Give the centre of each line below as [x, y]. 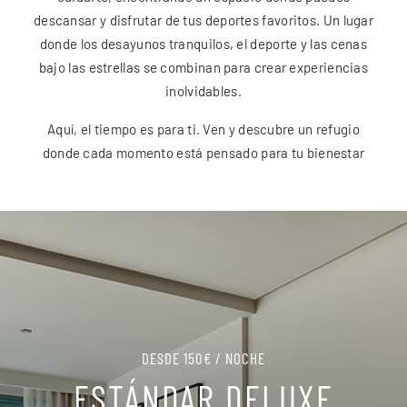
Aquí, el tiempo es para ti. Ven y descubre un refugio [203, 129]
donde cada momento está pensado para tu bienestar [203, 152]
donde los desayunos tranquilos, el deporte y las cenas [203, 43]
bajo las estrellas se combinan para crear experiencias [203, 67]
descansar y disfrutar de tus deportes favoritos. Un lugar [203, 20]
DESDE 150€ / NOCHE [203, 357]
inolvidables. [203, 90]
